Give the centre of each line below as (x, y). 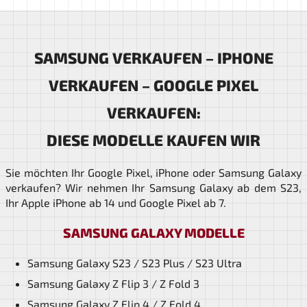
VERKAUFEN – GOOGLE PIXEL (153, 85)
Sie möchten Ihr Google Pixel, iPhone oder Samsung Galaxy (153, 172)
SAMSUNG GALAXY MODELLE (153, 232)
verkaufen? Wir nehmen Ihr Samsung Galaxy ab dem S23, (153, 187)
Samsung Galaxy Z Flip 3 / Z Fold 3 (113, 283)
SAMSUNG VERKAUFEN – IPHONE (153, 58)
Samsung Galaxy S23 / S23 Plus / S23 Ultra (135, 262)
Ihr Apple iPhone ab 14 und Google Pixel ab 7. (116, 202)
